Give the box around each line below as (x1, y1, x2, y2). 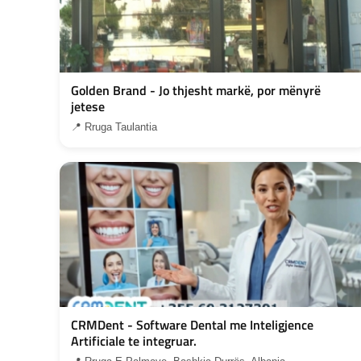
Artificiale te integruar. (71, 330, 197, 351)
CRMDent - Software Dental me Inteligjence (71, 314, 313, 334)
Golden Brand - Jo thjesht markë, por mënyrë (71, 80, 321, 100)
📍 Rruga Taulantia (71, 120, 157, 133)
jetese (71, 96, 105, 116)
